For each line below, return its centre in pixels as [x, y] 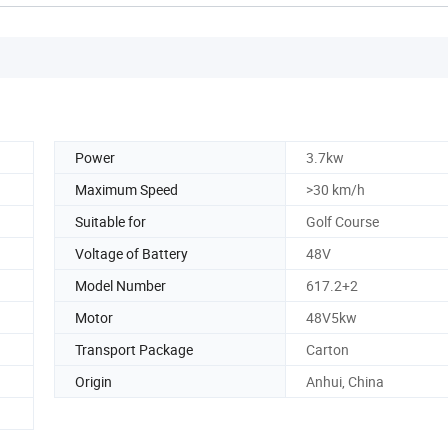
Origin [93, 381]
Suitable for [110, 221]
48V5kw [331, 317]
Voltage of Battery [131, 253]
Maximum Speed [126, 189]
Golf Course [342, 221]
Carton [327, 349]
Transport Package [134, 349]
